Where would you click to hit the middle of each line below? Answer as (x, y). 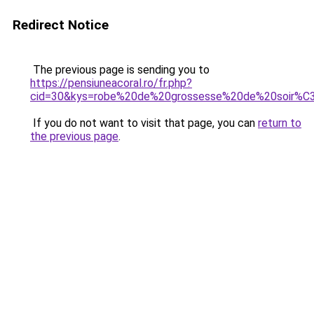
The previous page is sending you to (120, 70)
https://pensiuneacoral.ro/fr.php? (111, 83)
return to (280, 123)
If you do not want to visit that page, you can (144, 123)
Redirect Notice (61, 25)
